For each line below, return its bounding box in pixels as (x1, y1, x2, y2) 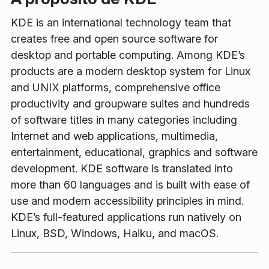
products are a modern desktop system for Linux (11, 64, 250, 77)
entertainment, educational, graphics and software (11, 145, 258, 159)
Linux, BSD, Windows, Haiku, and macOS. (11, 226, 219, 240)
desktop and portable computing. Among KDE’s (11, 48, 245, 61)
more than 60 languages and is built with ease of (11, 178, 250, 191)
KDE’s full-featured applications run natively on (11, 210, 241, 223)
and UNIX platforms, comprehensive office (11, 80, 220, 94)
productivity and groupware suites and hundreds (11, 97, 250, 110)
